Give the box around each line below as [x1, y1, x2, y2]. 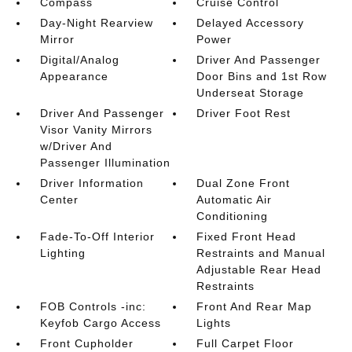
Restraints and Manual [196, 246, 326, 259]
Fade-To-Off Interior [39, 229, 155, 243]
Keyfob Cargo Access [39, 316, 161, 329]
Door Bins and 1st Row [196, 69, 328, 82]
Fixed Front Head [196, 229, 297, 243]
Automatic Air [196, 192, 273, 206]
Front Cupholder [39, 336, 134, 350]
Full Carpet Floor [196, 336, 295, 350]
